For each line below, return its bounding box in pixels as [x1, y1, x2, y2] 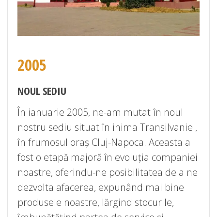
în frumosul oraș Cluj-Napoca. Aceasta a [17, 136, 190, 149]
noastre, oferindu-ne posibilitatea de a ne [17, 166, 198, 179]
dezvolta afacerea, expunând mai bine [17, 181, 184, 194]
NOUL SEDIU [17, 83, 66, 98]
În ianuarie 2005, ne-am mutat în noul [17, 106, 183, 119]
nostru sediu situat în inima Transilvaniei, [17, 121, 197, 134]
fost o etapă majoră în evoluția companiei [17, 151, 198, 164]
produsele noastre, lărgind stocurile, [17, 196, 174, 209]
